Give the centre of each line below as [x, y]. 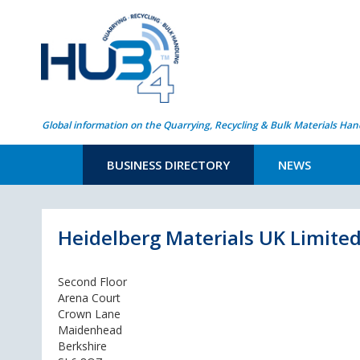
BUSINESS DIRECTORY [168, 165]
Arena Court [89, 298]
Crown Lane [89, 314]
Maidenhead [90, 330]
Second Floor [92, 282]
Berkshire [82, 346]
